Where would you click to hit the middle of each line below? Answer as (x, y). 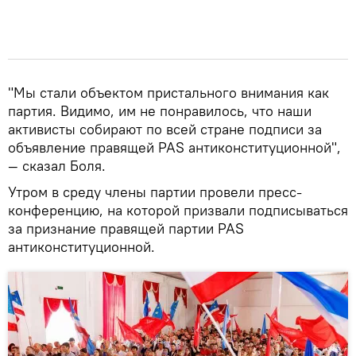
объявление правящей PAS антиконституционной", (174, 147)
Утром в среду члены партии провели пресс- (155, 192)
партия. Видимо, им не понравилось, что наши (160, 110)
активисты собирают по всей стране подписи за (165, 129)
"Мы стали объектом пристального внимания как (168, 92)
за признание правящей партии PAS (126, 228)
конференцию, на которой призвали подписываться (178, 210)
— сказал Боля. (57, 165)
